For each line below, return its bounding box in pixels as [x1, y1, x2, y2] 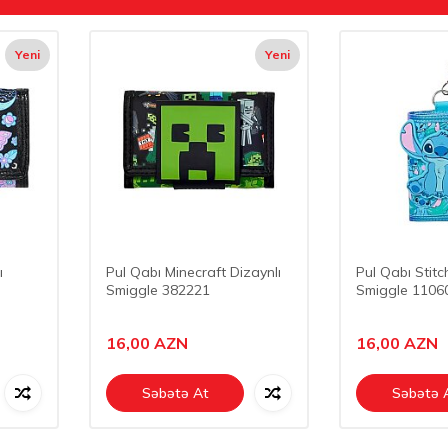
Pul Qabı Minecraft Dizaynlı [106, 263, 281, 281]
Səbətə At [141, 384, 209, 402]
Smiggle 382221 [106, 281, 210, 299]
